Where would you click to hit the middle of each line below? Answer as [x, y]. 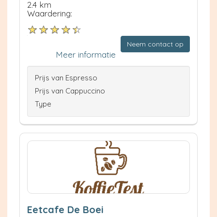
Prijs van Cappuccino [70, 91]
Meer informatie [86, 54]
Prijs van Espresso [66, 78]
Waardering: [50, 14]
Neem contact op [155, 44]
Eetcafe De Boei [65, 209]
